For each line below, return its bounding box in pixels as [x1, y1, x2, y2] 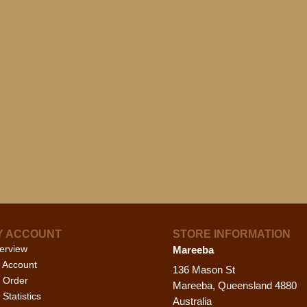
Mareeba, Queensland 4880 [173, 279, 297, 291]
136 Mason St [173, 263, 236, 275]
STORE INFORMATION [173, 228, 291, 240]
